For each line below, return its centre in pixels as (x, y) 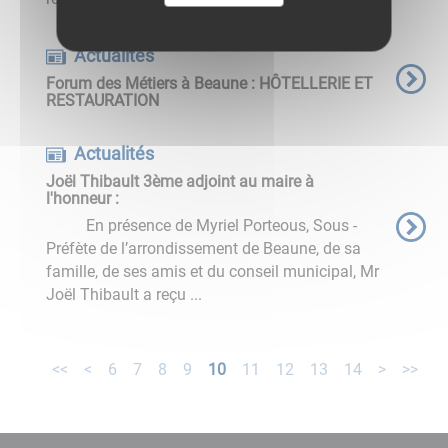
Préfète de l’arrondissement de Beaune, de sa (203, 248)
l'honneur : (82, 198)
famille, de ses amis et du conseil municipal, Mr (212, 271)
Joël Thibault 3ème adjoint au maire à (179, 181)
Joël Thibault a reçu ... (123, 294)
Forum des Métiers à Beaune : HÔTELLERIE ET (209, 83)
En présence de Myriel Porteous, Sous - (201, 225)
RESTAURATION (102, 100)
